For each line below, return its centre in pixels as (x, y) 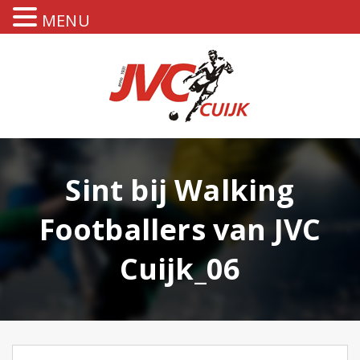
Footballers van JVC (180, 229)
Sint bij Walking (180, 190)
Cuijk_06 (180, 269)
